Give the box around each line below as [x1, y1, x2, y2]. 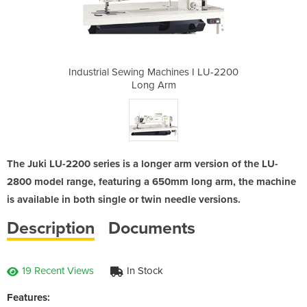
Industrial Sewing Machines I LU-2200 [69, 65, 239, 78]
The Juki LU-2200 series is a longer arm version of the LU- [7, 157, 278, 170]
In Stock [127, 264, 163, 277]
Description [7, 217, 95, 238]
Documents [108, 217, 195, 238]
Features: [7, 291, 50, 304]
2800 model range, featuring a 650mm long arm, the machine [7, 175, 296, 188]
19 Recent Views [22, 264, 94, 277]
